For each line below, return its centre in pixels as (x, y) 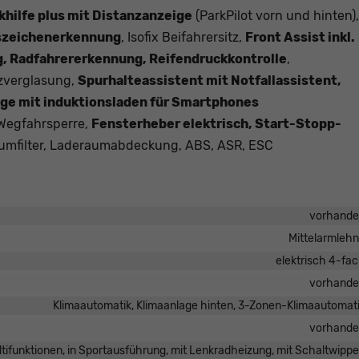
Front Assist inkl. (300, 38)
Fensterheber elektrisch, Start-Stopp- (216, 124)
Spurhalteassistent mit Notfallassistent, (210, 81)
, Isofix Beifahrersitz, (183, 38)
